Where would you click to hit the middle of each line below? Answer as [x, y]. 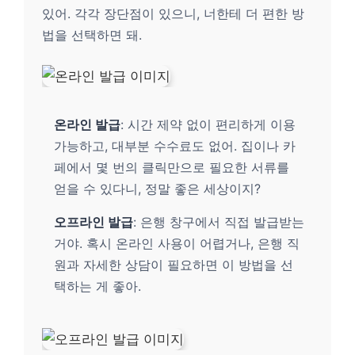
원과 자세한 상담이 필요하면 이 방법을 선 [174, 264]
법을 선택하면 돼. [92, 34]
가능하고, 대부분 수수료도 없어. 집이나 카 [175, 145]
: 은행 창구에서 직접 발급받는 [219, 221]
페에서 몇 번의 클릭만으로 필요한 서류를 [172, 167]
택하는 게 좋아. [97, 286]
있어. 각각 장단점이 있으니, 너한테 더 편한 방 [173, 13]
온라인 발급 [87, 124]
